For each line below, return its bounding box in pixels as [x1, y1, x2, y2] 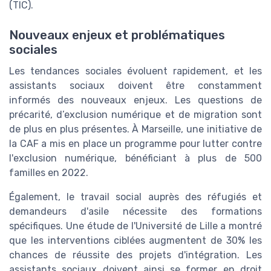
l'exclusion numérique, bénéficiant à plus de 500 [9, 152, 262, 164]
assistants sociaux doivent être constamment [9, 79, 262, 91]
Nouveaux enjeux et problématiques [9, 27, 225, 42]
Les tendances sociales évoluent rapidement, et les [9, 65, 262, 77]
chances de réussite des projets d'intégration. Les [9, 249, 262, 261]
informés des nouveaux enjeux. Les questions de [9, 94, 262, 106]
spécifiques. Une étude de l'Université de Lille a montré [9, 220, 262, 232]
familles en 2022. [9, 166, 88, 178]
